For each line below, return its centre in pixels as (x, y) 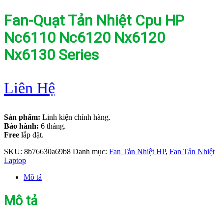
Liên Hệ (29, 88)
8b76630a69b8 (47, 152)
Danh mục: (91, 152)
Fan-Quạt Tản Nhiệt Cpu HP (94, 21)
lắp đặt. (31, 135)
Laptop (15, 161)
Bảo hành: (21, 126)
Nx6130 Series (51, 55)
